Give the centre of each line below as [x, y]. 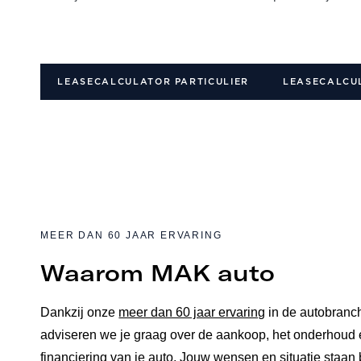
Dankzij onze [80, 312]
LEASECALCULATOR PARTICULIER [153, 82]
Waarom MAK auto [158, 273]
